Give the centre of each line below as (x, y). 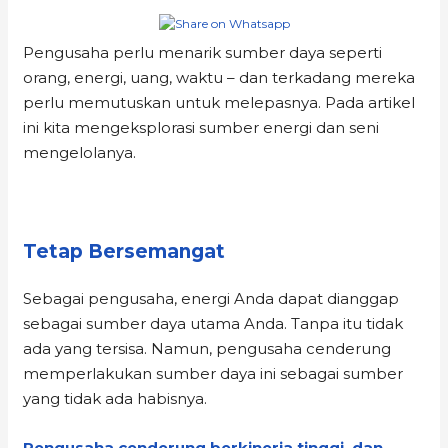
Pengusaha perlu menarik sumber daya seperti (203, 52)
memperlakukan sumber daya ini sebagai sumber (213, 373)
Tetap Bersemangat (124, 251)
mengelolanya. (80, 152)
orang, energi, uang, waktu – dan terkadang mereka (219, 77)
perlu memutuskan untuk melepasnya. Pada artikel (219, 102)
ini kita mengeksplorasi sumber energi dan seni (201, 127)
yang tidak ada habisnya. (115, 398)
